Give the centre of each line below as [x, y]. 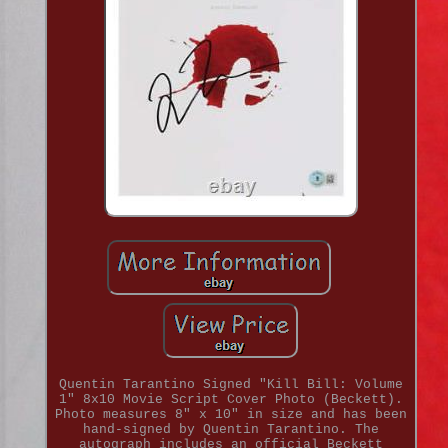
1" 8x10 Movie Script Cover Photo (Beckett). [230, 400]
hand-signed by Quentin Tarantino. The [230, 430]
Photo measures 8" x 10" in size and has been [230, 415]
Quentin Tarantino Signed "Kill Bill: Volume [230, 385]
